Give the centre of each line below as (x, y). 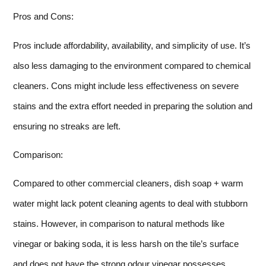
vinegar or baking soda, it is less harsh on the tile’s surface (126, 244)
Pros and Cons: (43, 17)
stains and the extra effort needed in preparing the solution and (133, 106)
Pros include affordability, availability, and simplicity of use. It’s (132, 45)
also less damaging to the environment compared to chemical (132, 65)
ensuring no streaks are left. (67, 126)
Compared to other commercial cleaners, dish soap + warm (128, 183)
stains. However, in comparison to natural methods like (119, 224)
